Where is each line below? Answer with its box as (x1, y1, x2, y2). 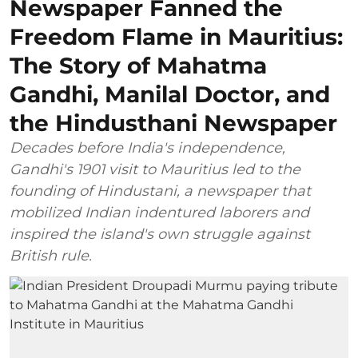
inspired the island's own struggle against (10, 225, 310, 244)
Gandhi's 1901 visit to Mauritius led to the (10, 161, 300, 179)
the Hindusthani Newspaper (10, 109, 337, 137)
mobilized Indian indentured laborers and (10, 204, 309, 222)
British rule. (10, 247, 92, 265)
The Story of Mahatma (10, 52, 267, 80)
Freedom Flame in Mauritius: (10, 23, 343, 51)
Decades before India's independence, (10, 139, 285, 157)
